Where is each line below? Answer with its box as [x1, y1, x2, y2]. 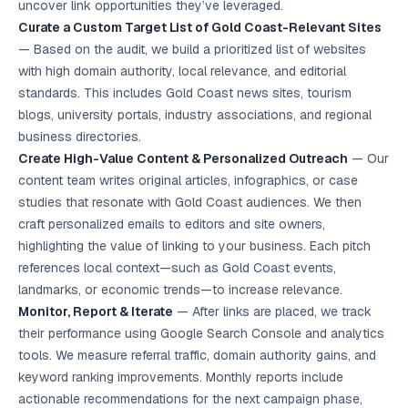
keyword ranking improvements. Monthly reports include [18, 369, 343, 385]
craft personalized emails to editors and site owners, [18, 216, 325, 232]
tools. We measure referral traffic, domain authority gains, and [18, 347, 376, 363]
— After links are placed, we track [173, 303, 372, 320]
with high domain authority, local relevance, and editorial [18, 63, 346, 79]
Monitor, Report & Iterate [18, 303, 173, 320]
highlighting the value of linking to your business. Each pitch [18, 238, 371, 254]
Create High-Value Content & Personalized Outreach [18, 150, 348, 167]
